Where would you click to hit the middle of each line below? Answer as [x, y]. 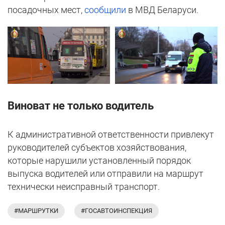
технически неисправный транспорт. [84, 187]
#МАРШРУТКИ [36, 211]
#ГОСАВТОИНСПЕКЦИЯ [117, 211]
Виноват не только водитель [81, 106]
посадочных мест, [46, 10]
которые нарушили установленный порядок [99, 161]
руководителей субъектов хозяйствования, [97, 148]
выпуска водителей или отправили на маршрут [105, 174]
